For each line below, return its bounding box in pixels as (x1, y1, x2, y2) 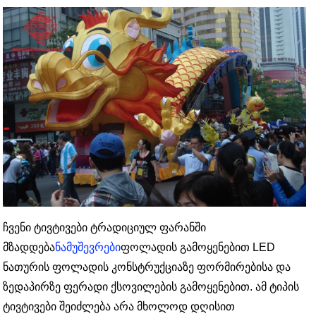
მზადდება (3, 241, 56, 254)
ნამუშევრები (55, 241, 121, 254)
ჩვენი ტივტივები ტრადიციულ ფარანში (3, 221, 207, 234)
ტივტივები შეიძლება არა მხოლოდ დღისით (3, 300, 236, 313)
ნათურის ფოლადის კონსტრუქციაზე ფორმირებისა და (3, 261, 291, 274)
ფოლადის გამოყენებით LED (121, 241, 276, 254)
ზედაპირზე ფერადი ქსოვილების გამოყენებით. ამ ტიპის (3, 281, 300, 293)
